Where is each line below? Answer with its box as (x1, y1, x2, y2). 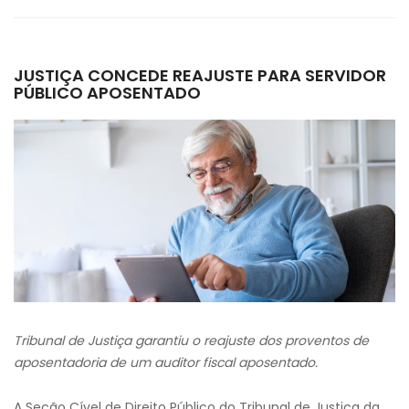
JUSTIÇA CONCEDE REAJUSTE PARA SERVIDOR (14, 64, 386, 87)
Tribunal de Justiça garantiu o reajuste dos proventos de (14, 331, 369, 350)
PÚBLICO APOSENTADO (14, 81, 201, 104)
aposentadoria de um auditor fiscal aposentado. (14, 353, 318, 372)
